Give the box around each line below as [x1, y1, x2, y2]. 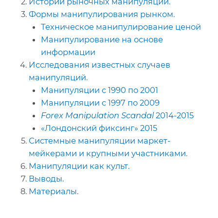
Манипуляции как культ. [29, 161, 130, 171]
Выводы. [29, 173, 64, 183]
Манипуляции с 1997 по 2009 [40, 97, 160, 108]
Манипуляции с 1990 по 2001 [40, 85, 158, 95]
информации [40, 47, 95, 57]
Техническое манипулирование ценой [40, 21, 201, 32]
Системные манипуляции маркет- [29, 135, 171, 145]
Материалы [29, 186, 77, 196]
